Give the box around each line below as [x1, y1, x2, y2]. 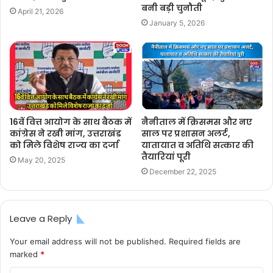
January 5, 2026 [149, 18, 205, 27]
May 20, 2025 [18, 155, 65, 165]
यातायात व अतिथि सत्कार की [141, 138, 253, 151]
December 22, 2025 [149, 166, 216, 176]
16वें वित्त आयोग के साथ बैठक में [10, 115, 132, 128]
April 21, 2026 [18, 6, 63, 16]
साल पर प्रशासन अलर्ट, [141, 127, 230, 140]
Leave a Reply [10, 211, 72, 225]
